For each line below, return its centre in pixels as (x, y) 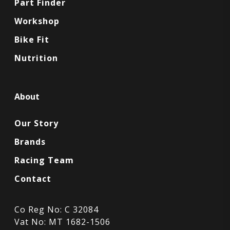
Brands (30, 141)
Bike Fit (32, 39)
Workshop (37, 21)
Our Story (36, 123)
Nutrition (36, 58)
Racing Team (44, 160)
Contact (33, 178)
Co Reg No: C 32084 (56, 209)
